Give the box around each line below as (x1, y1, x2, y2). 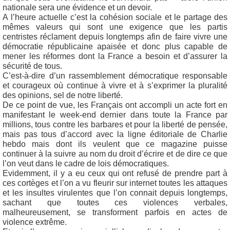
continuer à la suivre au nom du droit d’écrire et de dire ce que (3, 149, 227, 158)
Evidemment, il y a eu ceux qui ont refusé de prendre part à (3, 168, 227, 178)
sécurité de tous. (3, 61, 62, 70)
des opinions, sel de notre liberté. (3, 90, 123, 100)
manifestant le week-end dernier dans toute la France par (3, 110, 227, 119)
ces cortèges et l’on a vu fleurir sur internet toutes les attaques (3, 178, 227, 187)
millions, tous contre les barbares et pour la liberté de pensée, (3, 120, 227, 129)
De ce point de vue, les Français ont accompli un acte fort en (3, 100, 227, 109)
